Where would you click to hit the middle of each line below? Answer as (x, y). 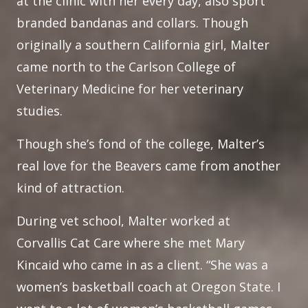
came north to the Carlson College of (126, 67)
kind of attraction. (72, 188)
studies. (41, 111)
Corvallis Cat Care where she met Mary (131, 243)
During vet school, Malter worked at (123, 221)
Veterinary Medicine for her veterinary (130, 89)
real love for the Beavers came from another (148, 166)
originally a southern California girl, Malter (143, 45)
